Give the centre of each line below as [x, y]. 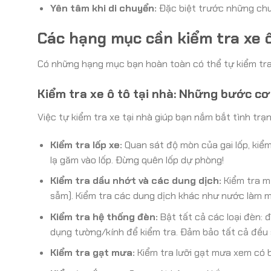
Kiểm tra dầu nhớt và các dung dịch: [135, 181]
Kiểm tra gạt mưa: [92, 253]
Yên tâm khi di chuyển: [103, 8]
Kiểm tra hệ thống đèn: [104, 217]
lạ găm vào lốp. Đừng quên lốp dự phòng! [137, 160]
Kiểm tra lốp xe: [86, 145]
